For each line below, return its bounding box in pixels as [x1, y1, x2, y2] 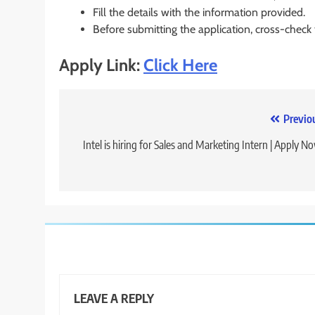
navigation [72, 137, 148, 159]
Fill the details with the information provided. [93, 6, 305, 20]
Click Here [143, 55, 217, 76]
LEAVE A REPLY [74, 290, 154, 307]
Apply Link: [59, 55, 143, 76]
